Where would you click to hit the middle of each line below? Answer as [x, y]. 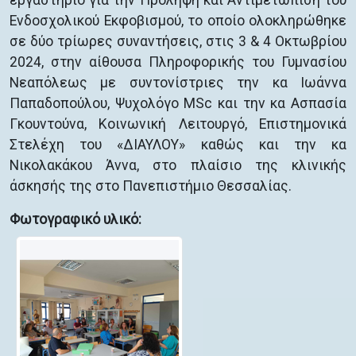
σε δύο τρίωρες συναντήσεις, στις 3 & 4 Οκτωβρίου [178, 41]
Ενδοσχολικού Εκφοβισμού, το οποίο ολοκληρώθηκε [178, 21]
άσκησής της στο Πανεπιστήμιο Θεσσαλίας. [151, 186]
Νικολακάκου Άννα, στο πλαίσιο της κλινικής [178, 165]
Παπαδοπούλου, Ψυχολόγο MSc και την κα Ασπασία [178, 103]
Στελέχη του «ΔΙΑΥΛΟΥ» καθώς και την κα [178, 145]
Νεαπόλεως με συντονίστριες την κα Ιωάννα [178, 83]
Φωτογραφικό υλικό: [75, 219]
